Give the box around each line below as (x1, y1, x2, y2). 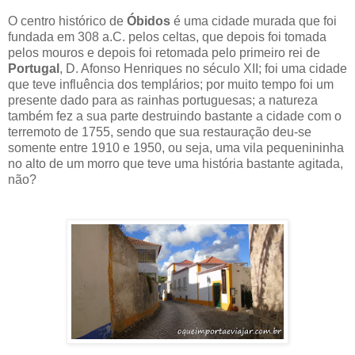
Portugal (8, 62, 59, 76)
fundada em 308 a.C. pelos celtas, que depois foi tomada (8, 30, 326, 44)
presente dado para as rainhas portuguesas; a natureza (8, 94, 318, 108)
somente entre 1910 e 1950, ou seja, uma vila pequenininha (8, 141, 344, 155)
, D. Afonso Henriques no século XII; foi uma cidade (59, 62, 347, 76)
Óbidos (127, 14, 174, 29)
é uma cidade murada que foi (174, 14, 337, 29)
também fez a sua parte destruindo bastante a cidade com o (8, 109, 342, 124)
